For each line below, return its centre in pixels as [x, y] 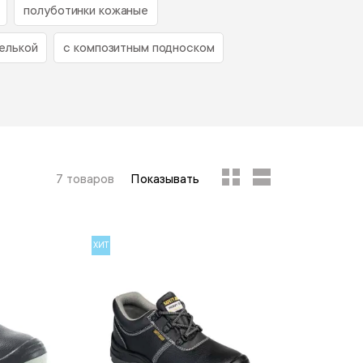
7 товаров [85, 179]
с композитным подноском [139, 48]
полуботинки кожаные [86, 11]
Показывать [164, 179]
